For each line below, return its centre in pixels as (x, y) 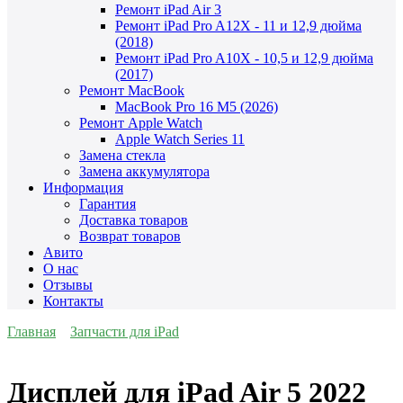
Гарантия (107, 204)
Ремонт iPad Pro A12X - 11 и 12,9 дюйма (238, 26)
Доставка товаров (134, 220)
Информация (83, 188)
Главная (31, 332)
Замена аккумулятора (144, 172)
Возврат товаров (130, 237)
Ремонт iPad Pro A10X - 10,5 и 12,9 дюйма (244, 58)
